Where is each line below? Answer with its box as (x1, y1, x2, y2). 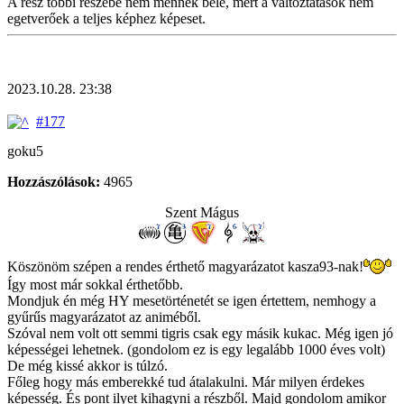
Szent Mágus (165, 204, 239, 220)
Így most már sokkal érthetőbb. (7, 277, 183, 293)
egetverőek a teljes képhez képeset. (7, 10, 206, 26)
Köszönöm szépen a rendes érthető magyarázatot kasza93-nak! (7, 258, 363, 274)
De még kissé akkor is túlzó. (7, 358, 168, 374)
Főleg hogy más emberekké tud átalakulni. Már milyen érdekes (7, 374, 364, 390)
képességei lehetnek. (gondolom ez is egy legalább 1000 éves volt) (7, 342, 385, 358)
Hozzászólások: (7, 173, 100, 189)
